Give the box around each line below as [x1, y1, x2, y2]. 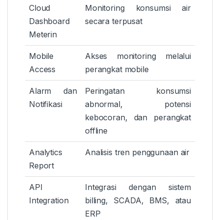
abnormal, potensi [85, 99, 191, 110]
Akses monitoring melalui [85, 51, 191, 61]
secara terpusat [85, 16, 142, 27]
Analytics [29, 147, 62, 158]
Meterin [29, 29, 57, 40]
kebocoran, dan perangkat [85, 112, 191, 123]
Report [29, 161, 55, 171]
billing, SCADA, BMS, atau [85, 195, 191, 206]
